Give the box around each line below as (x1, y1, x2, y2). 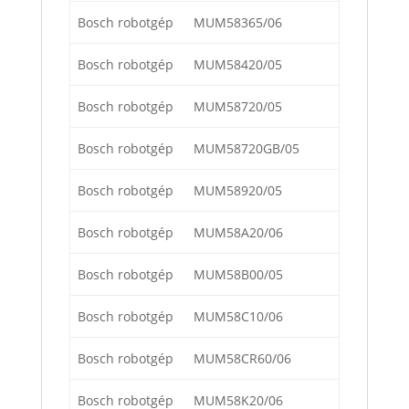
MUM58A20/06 (194, 224, 283, 242)
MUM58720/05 (194, 98, 282, 116)
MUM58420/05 (194, 56, 282, 74)
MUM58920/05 (194, 182, 282, 200)
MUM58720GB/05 (194, 140, 299, 158)
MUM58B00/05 (194, 266, 283, 284)
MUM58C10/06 (194, 308, 283, 326)
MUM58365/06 (194, 14, 282, 32)
